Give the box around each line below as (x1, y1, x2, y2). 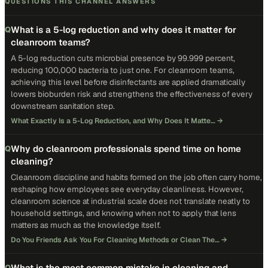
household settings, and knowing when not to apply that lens (11, 208, 236, 218)
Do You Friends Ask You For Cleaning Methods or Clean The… (11, 235, 220, 245)
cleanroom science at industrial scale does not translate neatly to (11, 196, 250, 206)
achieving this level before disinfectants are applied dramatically (11, 77, 245, 87)
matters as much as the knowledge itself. (11, 220, 161, 230)
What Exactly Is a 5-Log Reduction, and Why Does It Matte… (11, 116, 215, 126)
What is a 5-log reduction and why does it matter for (11, 24, 236, 35)
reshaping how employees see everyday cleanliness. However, (11, 184, 243, 194)
